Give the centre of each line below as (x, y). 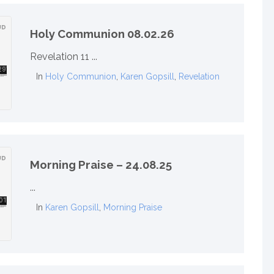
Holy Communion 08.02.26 (102, 33)
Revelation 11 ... (64, 57)
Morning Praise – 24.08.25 (101, 164)
